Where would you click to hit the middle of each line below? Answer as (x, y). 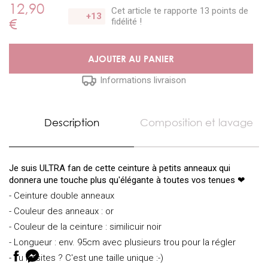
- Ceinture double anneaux (62, 196)
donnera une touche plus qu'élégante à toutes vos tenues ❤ (127, 180)
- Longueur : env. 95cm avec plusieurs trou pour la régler (122, 242)
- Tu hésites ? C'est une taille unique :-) (86, 258)
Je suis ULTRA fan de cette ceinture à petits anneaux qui (120, 168)
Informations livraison (143, 80)
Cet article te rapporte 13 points (175, 11)
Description (71, 122)
